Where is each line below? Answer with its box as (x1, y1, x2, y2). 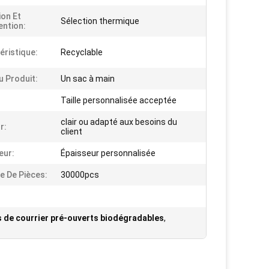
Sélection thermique (61, 16, 139, 26)
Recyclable (61, 47, 103, 57)
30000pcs (61, 170, 99, 180)
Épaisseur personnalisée (61, 148, 156, 158)
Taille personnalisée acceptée (61, 95, 177, 105)
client (61, 127, 82, 136)
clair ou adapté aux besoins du (61, 117, 177, 127)
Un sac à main (61, 74, 115, 83)
